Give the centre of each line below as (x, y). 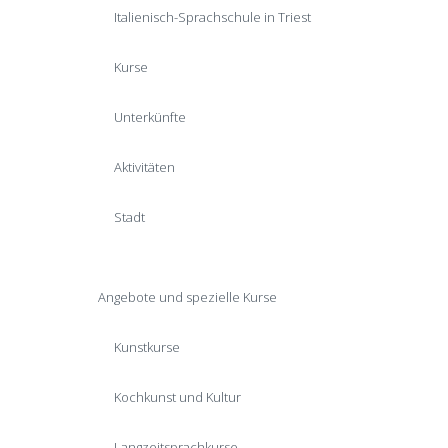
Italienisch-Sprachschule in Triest (212, 17)
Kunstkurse (147, 347)
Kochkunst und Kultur (177, 397)
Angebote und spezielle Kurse (187, 297)
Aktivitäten (144, 167)
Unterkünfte (150, 117)
